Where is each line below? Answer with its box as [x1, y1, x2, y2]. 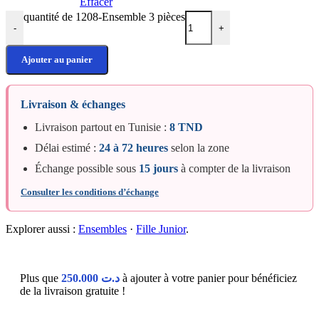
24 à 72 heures [99, 142, 168, 155]
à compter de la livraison [178, 162, 291, 175]
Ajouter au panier [21, 54, 93, 66]
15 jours [139, 162, 178, 175]
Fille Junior [136, 223, 186, 236]
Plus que [20, 272, 61, 285]
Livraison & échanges [21, 98, 125, 111]
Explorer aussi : [6, 223, 78, 236]
